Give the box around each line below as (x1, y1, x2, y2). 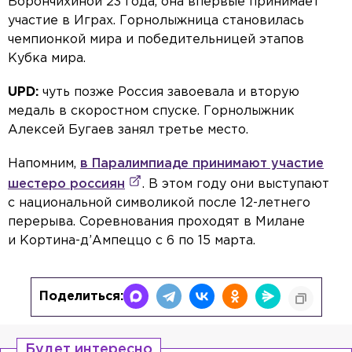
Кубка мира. (8, 53, 86, 65)
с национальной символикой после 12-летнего (8, 197, 310, 210)
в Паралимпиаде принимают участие (80, 158, 324, 170)
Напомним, (8, 158, 80, 170)
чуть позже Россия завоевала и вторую (42, 86, 299, 99)
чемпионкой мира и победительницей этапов (8, 34, 304, 46)
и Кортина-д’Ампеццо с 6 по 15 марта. (8, 235, 255, 247)
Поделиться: (38, 291, 123, 303)
